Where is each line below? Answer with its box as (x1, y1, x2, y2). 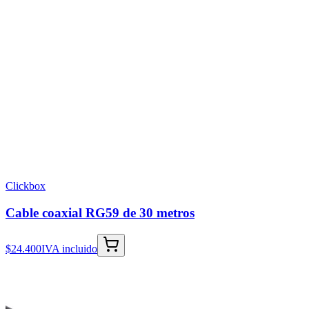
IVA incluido (41, 242, 97, 255)
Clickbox (6, 180, 46, 192)
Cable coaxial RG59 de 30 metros (6, 206, 195, 221)
